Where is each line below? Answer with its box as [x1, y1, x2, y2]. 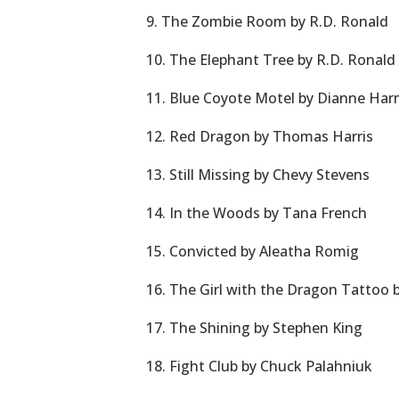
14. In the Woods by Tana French [146, 203, 368, 223]
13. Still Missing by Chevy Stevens [146, 165, 370, 184]
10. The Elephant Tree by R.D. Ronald [146, 50, 396, 69]
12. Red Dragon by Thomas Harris [146, 126, 374, 146]
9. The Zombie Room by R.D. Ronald [146, 12, 389, 31]
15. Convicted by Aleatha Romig [146, 241, 360, 261]
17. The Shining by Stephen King [146, 318, 363, 338]
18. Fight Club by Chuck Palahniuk [146, 356, 373, 376]
